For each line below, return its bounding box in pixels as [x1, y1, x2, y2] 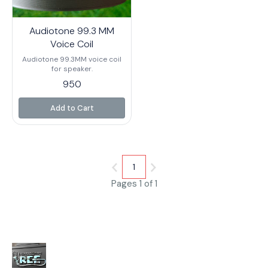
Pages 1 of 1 [111, 178, 157, 190]
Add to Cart [50, 103, 94, 113]
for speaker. [51, 64, 93, 74]
